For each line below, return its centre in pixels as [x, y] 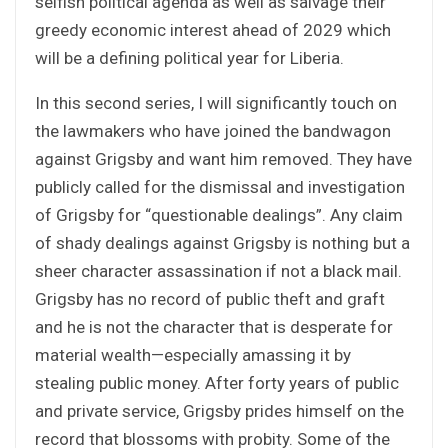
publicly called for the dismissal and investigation [220, 186]
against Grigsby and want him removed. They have [223, 158]
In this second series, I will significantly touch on [216, 102]
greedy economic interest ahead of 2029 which [213, 29]
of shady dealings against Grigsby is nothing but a [222, 242]
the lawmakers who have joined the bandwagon [213, 130]
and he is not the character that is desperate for [214, 326]
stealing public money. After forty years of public [217, 382]
